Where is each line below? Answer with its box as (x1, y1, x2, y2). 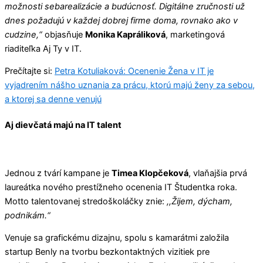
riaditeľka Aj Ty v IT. (5, 43, 82, 54)
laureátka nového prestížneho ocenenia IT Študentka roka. (5, 181, 237, 193)
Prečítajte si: (5, 66, 55, 77)
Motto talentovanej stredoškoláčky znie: (5, 195, 167, 207)
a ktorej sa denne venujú (5, 94, 102, 105)
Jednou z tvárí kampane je (5, 167, 112, 178)
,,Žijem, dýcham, (167, 195, 232, 207)
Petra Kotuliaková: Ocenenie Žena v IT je (55, 66, 214, 77)
